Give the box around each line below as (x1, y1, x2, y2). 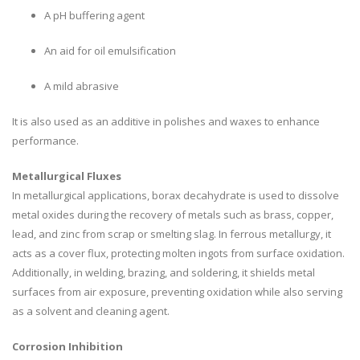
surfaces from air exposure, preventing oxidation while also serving (12, 284, 342, 300)
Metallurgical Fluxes (12, 169, 121, 184)
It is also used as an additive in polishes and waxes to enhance (12, 114, 320, 129)
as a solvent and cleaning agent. (12, 304, 170, 319)
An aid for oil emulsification (44, 43, 176, 59)
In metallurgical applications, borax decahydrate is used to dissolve (12, 188, 339, 203)
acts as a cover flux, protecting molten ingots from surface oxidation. (12, 246, 345, 261)
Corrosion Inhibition (12, 339, 123, 354)
